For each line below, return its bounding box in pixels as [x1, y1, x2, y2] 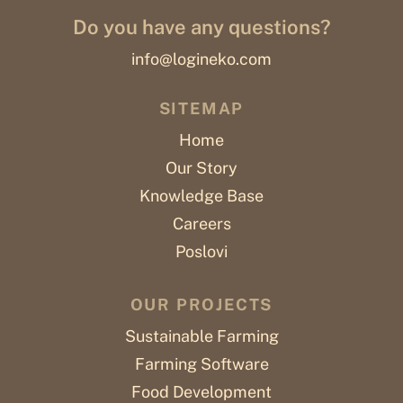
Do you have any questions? [72, 14, 331, 39]
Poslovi [175, 241, 228, 261]
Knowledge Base [139, 185, 264, 205]
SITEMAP [158, 98, 245, 118]
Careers [172, 213, 231, 233]
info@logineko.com [131, 49, 272, 68]
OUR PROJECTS [130, 294, 273, 314]
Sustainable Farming [124, 326, 279, 345]
